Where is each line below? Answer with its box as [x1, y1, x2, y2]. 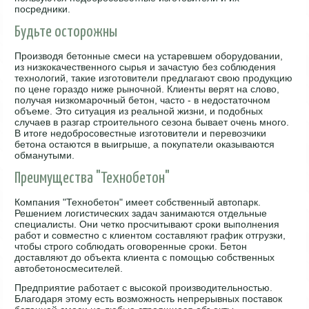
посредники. [14, 3, 71, 14]
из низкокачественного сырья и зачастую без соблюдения [14, 61, 277, 72]
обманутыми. [14, 149, 75, 161]
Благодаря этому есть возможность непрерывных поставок [14, 292, 283, 304]
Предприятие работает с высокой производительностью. [14, 281, 273, 293]
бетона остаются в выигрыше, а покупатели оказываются [14, 138, 275, 150]
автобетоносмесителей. [14, 262, 123, 274]
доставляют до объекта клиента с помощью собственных [14, 251, 275, 263]
